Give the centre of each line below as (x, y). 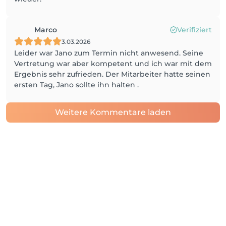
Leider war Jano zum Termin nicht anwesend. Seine (109, 53)
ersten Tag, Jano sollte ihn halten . (76, 85)
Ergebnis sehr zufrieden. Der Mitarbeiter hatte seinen (112, 74)
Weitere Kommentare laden (113, 112)
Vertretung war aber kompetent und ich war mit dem (113, 64)
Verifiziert (194, 30)
